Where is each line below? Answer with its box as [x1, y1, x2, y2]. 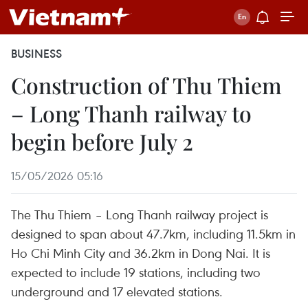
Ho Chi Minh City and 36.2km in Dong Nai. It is [11, 244, 270, 261]
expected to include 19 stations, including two [11, 263, 261, 280]
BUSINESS [11, 46, 62, 61]
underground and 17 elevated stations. [11, 283, 223, 300]
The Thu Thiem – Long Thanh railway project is [11, 206, 268, 223]
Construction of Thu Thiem [11, 70, 282, 100]
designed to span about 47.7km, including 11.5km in [11, 225, 296, 242]
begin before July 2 [11, 126, 193, 156]
